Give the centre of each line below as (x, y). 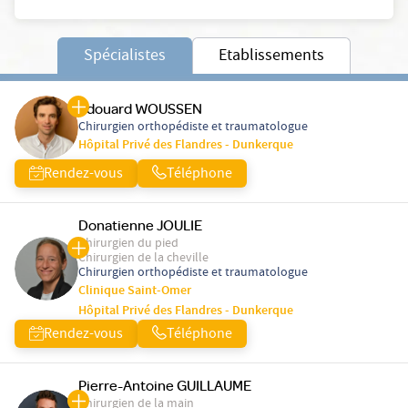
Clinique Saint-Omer (135, 292)
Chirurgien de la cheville (143, 259)
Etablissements (271, 57)
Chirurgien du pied (128, 245)
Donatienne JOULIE (140, 225)
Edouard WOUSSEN (140, 109)
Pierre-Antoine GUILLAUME (165, 386)
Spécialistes (125, 57)
